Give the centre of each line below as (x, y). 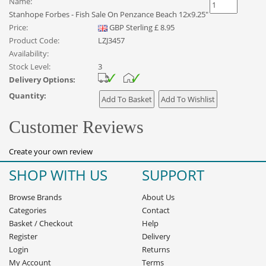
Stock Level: (30, 66)
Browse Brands (35, 197)
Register (23, 236)
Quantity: (28, 96)
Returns (156, 249)
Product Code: (34, 40)
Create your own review (51, 151)
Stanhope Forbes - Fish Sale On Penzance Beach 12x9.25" (109, 14)
